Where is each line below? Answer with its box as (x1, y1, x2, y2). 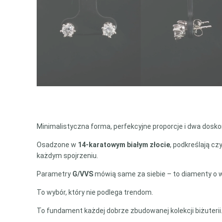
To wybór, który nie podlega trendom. (37, 188, 154, 196)
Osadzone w (37, 141, 78, 149)
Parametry (37, 170, 73, 178)
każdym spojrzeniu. (37, 152, 99, 160)
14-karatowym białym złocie (78, 141, 170, 149)
